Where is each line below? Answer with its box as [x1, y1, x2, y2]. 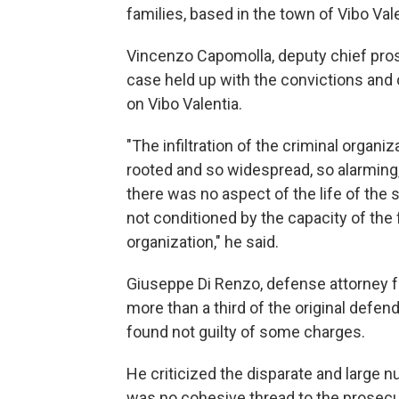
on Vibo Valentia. [126, 94, 242, 113]
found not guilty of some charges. [126, 322, 365, 341]
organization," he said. [126, 232, 279, 251]
